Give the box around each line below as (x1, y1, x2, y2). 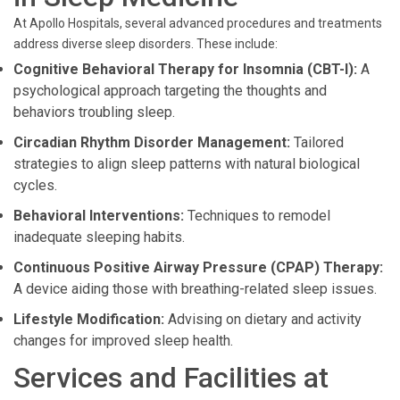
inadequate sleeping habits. (13, 229, 185, 246)
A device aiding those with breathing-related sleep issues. (13, 280, 377, 297)
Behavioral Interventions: (13, 207, 184, 224)
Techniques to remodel (184, 207, 330, 224)
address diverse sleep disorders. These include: (13, 37, 278, 51)
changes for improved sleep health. (13, 332, 233, 349)
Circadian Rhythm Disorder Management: (13, 134, 290, 151)
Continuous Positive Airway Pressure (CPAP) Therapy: (13, 259, 383, 276)
